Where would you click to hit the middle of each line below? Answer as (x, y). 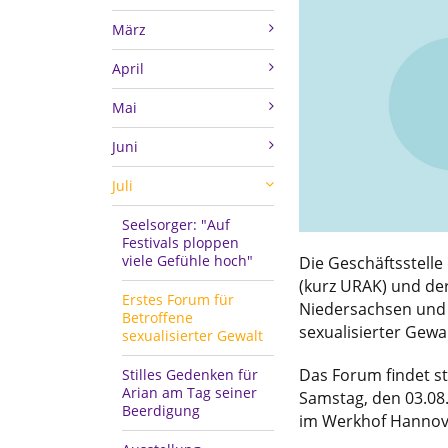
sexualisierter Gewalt (192, 335)
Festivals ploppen (180, 242)
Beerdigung (161, 410)
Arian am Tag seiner (189, 392)
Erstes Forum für (178, 299)
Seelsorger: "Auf (176, 224)
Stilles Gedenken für (190, 374)
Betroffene (157, 317)
